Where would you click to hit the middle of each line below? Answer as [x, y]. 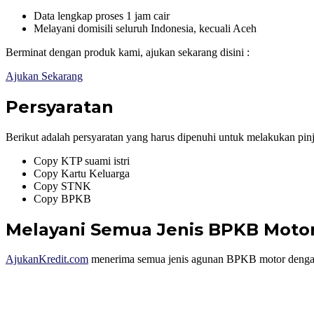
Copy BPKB [62, 198]
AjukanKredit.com [47, 259]
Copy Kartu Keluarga [82, 173]
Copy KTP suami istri [82, 161]
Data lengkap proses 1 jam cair [102, 15]
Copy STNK [62, 186]
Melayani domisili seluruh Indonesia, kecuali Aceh [145, 28]
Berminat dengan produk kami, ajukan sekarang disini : [128, 52]
